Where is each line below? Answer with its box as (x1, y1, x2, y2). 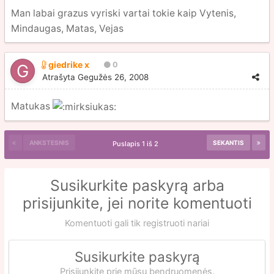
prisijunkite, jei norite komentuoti (22, 194, 252, 212)
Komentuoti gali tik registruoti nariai (65, 218, 209, 229)
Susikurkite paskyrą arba (50, 176, 224, 194)
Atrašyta (42, 72, 78, 82)
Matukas (11, 100, 53, 112)
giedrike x (48, 59, 89, 70)
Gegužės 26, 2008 (78, 72, 149, 82)
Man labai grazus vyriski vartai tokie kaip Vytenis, (11, 7, 236, 19)
